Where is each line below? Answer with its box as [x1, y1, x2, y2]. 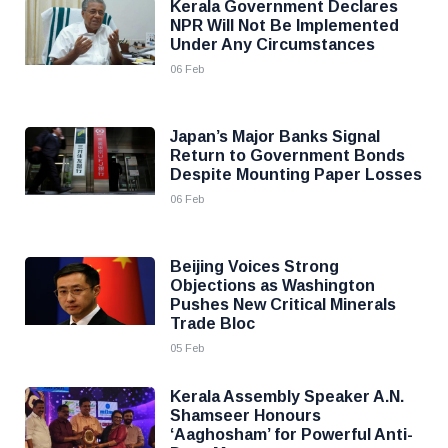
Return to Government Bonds [170, 147, 405, 164]
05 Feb [170, 342, 204, 354]
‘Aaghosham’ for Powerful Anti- [170, 426, 413, 443]
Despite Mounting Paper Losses [170, 166, 422, 183]
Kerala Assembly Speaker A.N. [170, 388, 404, 405]
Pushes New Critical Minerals [170, 296, 396, 313]
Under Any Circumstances [170, 36, 375, 53]
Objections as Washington [170, 277, 375, 294]
